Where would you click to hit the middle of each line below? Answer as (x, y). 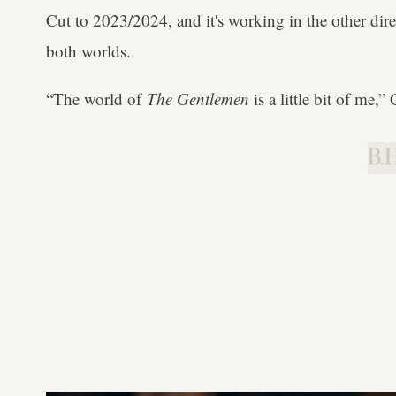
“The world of (96, 98)
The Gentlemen (198, 98)
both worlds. (88, 50)
